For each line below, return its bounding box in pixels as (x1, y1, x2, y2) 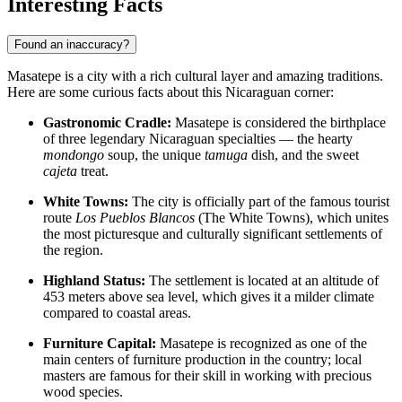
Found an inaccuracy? (14, 38, 129, 52)
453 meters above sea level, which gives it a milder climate (43, 289, 374, 305)
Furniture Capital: (43, 336, 156, 352)
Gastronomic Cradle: (43, 115, 171, 131)
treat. (77, 163, 109, 179)
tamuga (205, 147, 248, 163)
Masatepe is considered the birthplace (171, 115, 386, 131)
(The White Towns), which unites (195, 210, 389, 226)
